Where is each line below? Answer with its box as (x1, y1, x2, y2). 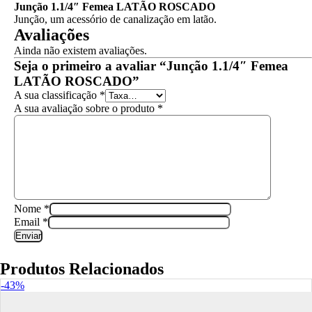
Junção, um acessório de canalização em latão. (14, 13, 217, 25)
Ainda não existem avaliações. (14, 45, 147, 56)
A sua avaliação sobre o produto (14, 102, 157, 114)
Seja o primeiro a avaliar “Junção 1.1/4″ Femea (14, 58, 288, 73)
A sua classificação (14, 89, 100, 101)
